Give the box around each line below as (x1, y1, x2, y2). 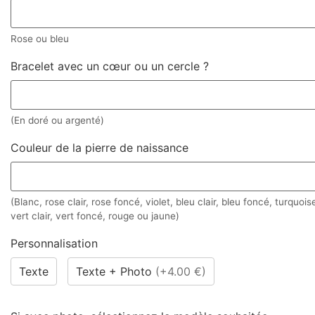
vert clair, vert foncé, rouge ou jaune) (11, 210, 179, 222)
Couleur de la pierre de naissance (11, 140, 188, 155)
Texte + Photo (76, 264, 155, 279)
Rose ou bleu (11, 33, 69, 45)
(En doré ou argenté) (11, 115, 104, 127)
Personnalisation (11, 236, 98, 250)
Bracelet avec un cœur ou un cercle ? (11, 58, 209, 73)
